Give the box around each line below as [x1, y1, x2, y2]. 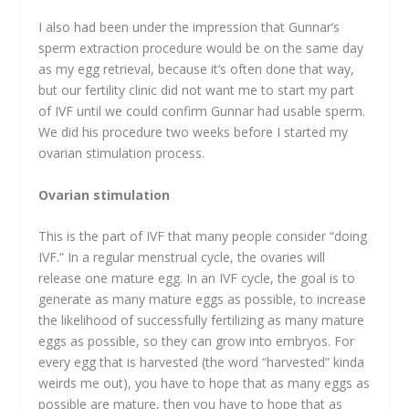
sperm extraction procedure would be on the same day [38, 39, 364, 58]
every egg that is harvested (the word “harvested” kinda [38, 353, 365, 372]
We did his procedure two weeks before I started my [38, 123, 349, 142]
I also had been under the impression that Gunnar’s [38, 18, 341, 37]
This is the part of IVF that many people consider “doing [38, 227, 368, 246]
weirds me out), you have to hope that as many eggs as [38, 374, 371, 393]
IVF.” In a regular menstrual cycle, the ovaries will [38, 248, 326, 267]
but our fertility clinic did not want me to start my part [38, 81, 355, 100]
